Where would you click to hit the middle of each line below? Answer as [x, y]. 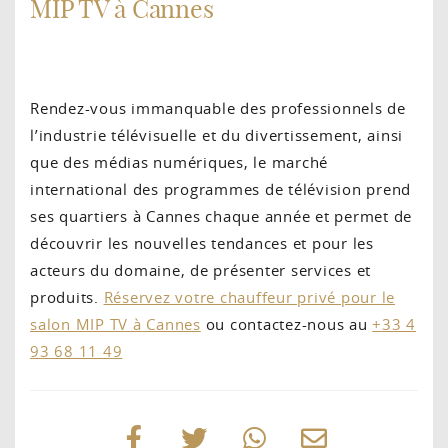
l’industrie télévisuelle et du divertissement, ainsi [216, 134]
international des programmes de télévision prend [220, 188]
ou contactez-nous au [286, 323]
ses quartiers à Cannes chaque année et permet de [221, 215]
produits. [67, 296]
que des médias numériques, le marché [179, 161]
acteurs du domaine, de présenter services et [200, 269]
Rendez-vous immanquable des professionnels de [218, 107]
